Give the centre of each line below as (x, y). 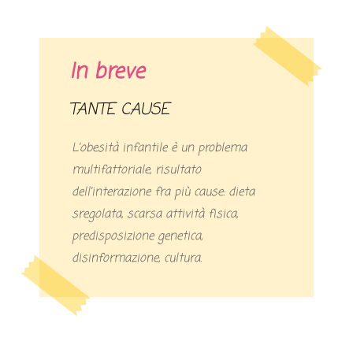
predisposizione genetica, (137, 237)
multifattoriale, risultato (137, 171)
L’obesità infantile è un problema (160, 149)
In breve (107, 73)
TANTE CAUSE (123, 110)
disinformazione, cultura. (137, 259)
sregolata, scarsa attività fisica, (155, 215)
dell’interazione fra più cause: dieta (163, 193)
